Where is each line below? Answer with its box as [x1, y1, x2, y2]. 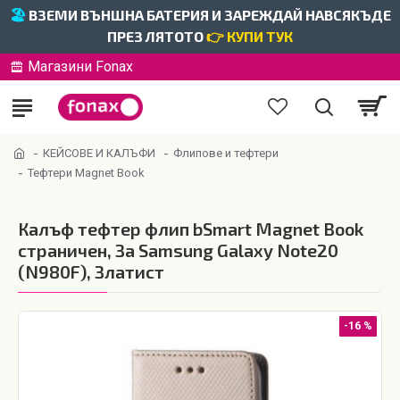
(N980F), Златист [18, 261, 164, 282]
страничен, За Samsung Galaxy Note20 [18, 239, 338, 261]
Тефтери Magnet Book [28, 165, 145, 179]
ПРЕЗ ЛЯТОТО [107, 28, 206, 45]
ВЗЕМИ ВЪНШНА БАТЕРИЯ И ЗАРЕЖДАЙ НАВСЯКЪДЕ [28, 6, 391, 23]
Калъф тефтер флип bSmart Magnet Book [18, 218, 363, 239]
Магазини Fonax [28, 58, 133, 75]
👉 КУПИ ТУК [206, 28, 293, 45]
